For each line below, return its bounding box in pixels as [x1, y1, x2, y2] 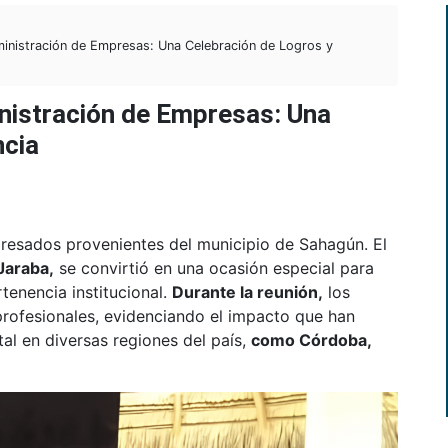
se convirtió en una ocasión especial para [54, 258, 374, 279]
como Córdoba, [251, 330, 371, 351]
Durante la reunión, [172, 282, 323, 303]
